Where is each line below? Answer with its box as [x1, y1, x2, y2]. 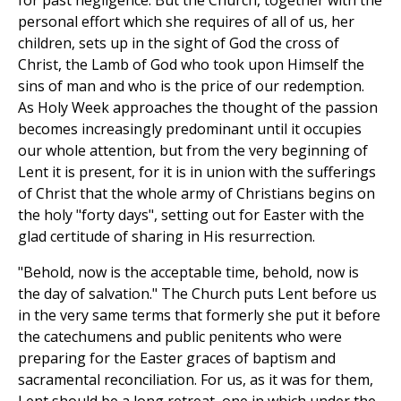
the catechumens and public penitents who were [18, 326, 342, 346]
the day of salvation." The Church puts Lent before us [18, 283, 377, 303]
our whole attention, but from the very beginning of [18, 140, 368, 160]
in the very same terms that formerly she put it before [18, 304, 380, 325]
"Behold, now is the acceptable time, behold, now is [18, 261, 359, 282]
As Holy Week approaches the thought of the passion [18, 97, 378, 117]
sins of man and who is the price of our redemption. [18, 75, 364, 96]
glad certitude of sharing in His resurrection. [18, 226, 315, 246]
